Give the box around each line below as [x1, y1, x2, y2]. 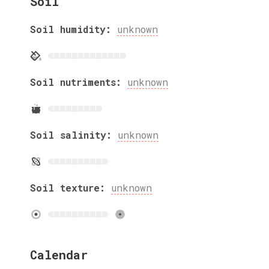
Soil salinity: [30, 128, 112, 141]
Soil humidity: [30, 22, 111, 35]
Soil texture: [30, 181, 105, 194]
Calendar [30, 246, 88, 262]
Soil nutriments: [30, 75, 121, 88]
